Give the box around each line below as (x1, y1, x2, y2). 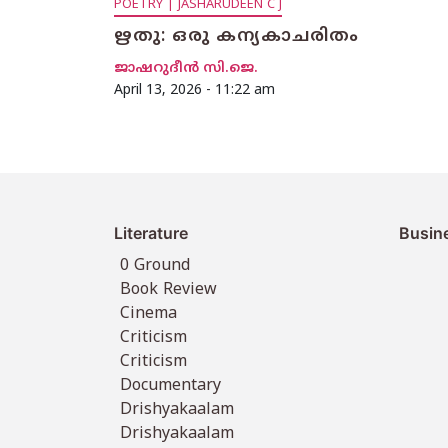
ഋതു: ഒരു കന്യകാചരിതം (114, 26, 359, 49)
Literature (114, 223, 188, 244)
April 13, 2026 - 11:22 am (114, 82, 275, 100)
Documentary (120, 376, 222, 397)
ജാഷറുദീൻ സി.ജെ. (114, 60, 258, 78)
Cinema (120, 304, 178, 325)
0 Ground (120, 256, 191, 277)
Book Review (120, 280, 218, 301)
